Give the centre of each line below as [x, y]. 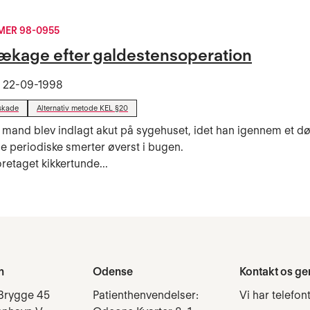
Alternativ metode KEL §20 [82, 108]
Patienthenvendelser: [146, 295]
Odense [113, 272]
